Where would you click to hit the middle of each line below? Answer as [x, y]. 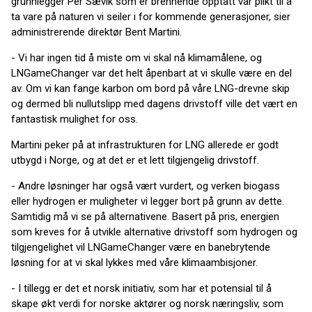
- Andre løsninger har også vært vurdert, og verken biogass [146, 186]
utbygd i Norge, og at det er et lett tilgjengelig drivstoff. [135, 160]
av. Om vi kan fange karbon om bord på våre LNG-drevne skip [150, 88]
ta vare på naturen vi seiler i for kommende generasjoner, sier [151, 17]
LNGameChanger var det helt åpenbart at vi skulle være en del [151, 73]
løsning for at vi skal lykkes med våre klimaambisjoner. [134, 263]
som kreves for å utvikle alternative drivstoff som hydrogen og [154, 232]
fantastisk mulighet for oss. [75, 119]
